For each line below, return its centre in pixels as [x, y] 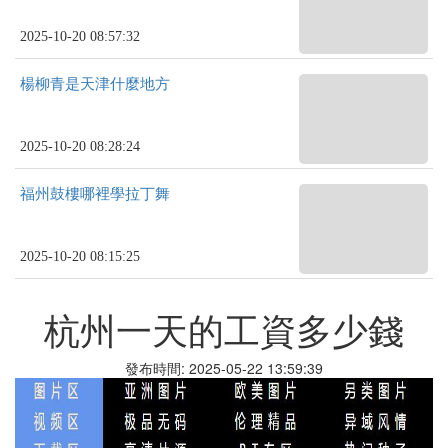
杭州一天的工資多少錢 [224, 328]
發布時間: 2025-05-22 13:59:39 [224, 368]
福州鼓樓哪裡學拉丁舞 [95, 194]
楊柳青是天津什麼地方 [95, 84]
